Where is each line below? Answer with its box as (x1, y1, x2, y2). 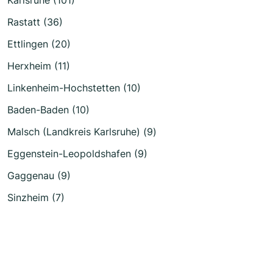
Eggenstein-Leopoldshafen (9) (7, 147, 147, 160)
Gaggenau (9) (7, 169, 71, 182)
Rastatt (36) (7, 15, 63, 28)
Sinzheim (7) (7, 191, 65, 204)
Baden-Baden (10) (7, 103, 90, 116)
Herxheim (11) (7, 59, 70, 72)
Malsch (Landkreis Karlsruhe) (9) (7, 125, 157, 138)
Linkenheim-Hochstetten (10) (7, 81, 141, 94)
